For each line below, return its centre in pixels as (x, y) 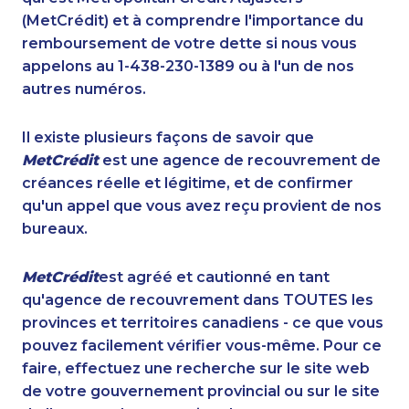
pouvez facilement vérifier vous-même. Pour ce (202, 346)
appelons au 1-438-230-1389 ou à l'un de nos (188, 67)
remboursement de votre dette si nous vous (189, 44)
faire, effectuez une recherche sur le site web (196, 369)
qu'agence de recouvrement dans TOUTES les (198, 300)
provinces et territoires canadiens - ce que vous (203, 323)
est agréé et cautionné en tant (214, 278)
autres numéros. (84, 89)
